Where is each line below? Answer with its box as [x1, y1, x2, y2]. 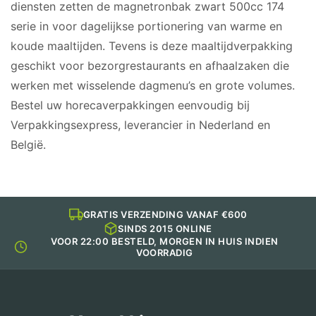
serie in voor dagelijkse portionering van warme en [11, 19, 282, 34]
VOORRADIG [136, 247, 193, 259]
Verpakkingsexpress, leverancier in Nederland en [11, 118, 270, 133]
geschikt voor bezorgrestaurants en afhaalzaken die [11, 59, 289, 73]
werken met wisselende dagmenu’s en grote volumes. [11, 78, 295, 93]
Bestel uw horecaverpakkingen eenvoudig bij [11, 98, 250, 113]
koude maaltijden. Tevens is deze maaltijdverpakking [11, 39, 293, 54]
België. [11, 138, 46, 152]
